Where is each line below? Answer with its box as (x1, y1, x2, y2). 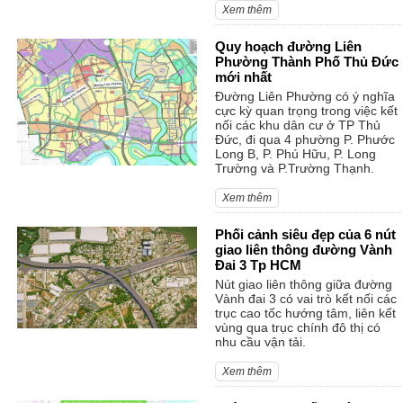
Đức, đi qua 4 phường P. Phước (214, 132, 395, 148)
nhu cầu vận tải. (214, 335, 306, 350)
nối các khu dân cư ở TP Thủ (214, 118, 381, 133)
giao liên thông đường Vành (214, 242, 392, 258)
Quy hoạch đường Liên (214, 39, 362, 55)
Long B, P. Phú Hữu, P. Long (214, 147, 376, 162)
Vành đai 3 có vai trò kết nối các (214, 291, 397, 307)
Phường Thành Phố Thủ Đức (214, 54, 399, 70)
